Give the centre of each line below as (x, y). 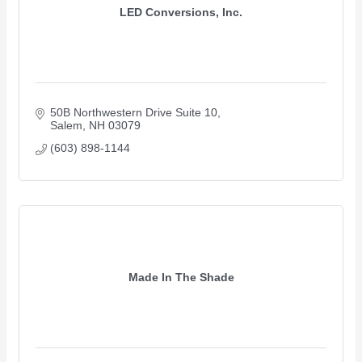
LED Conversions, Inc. (181, 12)
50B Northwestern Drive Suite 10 (133, 113)
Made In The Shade (181, 277)
